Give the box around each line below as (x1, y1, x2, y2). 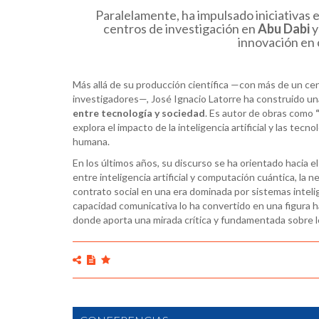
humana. (73, 135, 110, 147)
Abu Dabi (257, 20, 312, 36)
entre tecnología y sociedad (73, 106, 205, 119)
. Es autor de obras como (205, 106, 315, 119)
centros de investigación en (103, 20, 258, 36)
